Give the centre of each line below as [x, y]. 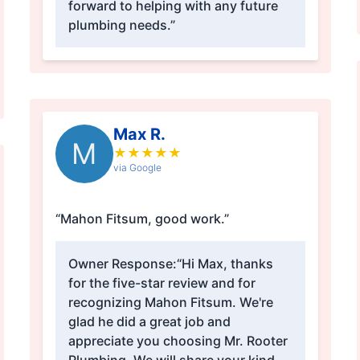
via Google [137, 168]
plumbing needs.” [121, 25]
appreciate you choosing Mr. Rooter [178, 341]
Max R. [139, 135]
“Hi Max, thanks [225, 264]
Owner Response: [122, 264]
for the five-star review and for [162, 283]
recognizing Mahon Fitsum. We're [170, 303]
